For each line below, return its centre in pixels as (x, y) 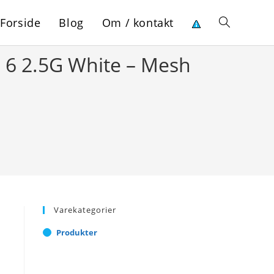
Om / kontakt (138, 23)
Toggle (232, 22)
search (232, 112)
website (234, 67)
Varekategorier (85, 210)
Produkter (77, 232)
